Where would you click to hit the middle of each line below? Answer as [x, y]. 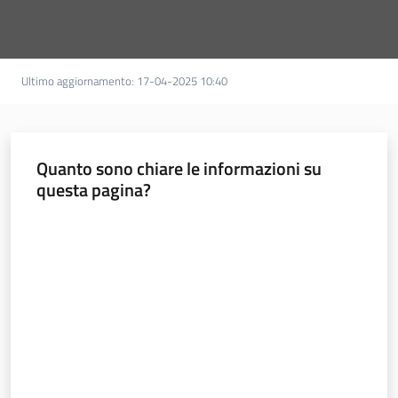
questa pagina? [93, 189]
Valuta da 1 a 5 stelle [89, 221]
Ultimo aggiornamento [76, 81]
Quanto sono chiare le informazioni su [179, 168]
